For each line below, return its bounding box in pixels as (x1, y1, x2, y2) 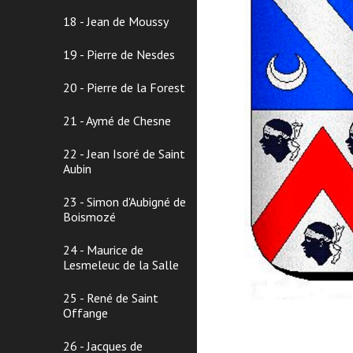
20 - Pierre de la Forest (63, 80, 185, 95)
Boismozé (63, 209, 116, 225)
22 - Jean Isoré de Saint (63, 146, 185, 162)
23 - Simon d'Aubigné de (63, 194, 186, 210)
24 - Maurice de (63, 242, 143, 258)
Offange (63, 305, 108, 321)
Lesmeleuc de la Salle (63, 257, 179, 273)
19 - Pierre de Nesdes (63, 46, 175, 62)
